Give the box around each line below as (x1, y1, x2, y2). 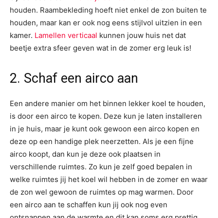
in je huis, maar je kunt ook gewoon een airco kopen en (10, 124, 200, 134)
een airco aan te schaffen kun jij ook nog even (10, 200, 167, 210)
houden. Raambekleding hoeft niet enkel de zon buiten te (10, 5, 207, 15)
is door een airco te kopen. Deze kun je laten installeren (10, 111, 202, 121)
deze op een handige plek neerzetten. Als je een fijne (10, 137, 194, 146)
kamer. (10, 31, 33, 40)
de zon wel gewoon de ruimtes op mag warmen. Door (10, 187, 194, 197)
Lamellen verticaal (33, 31, 97, 40)
